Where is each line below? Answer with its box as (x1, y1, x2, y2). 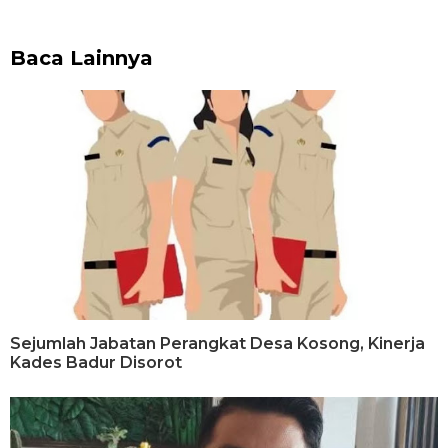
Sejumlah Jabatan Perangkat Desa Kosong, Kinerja (10, 334, 425, 354)
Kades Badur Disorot (10, 353, 182, 373)
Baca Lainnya (10, 46, 153, 70)
